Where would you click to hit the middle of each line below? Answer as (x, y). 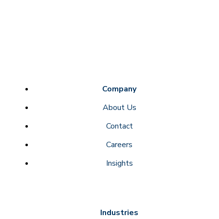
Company (119, 89)
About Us (119, 107)
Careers (119, 144)
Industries (119, 212)
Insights (119, 163)
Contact (119, 126)
